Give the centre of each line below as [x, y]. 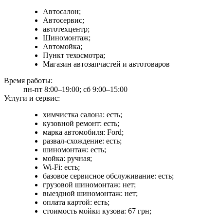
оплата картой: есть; [76, 202]
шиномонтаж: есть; [74, 149]
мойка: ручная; [67, 158]
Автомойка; [63, 46]
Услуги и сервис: [32, 98]
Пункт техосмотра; [74, 55]
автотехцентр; [66, 29]
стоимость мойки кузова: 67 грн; [97, 211]
